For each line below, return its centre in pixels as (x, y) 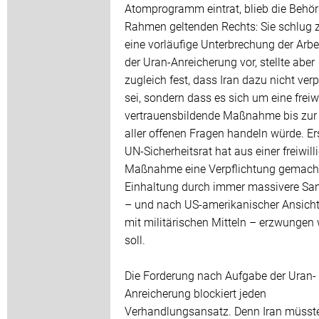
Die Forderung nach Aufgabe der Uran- (220, 276)
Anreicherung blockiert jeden (195, 293)
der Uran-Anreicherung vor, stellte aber (220, 62)
